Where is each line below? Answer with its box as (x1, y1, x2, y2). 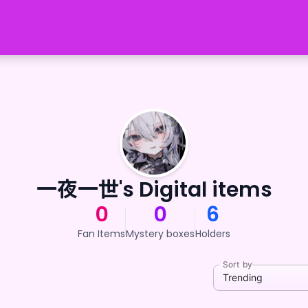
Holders (195, 227, 230, 241)
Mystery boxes (126, 227, 195, 241)
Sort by (223, 259, 252, 270)
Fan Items (78, 227, 125, 241)
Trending (223, 271, 263, 283)
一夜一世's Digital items (36, 175, 272, 204)
